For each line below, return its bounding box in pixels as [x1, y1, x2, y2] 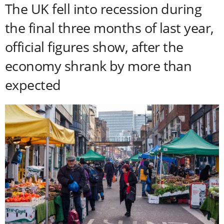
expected [5, 75, 61, 94]
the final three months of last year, [5, 18, 214, 37]
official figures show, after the [5, 37, 183, 56]
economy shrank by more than [5, 56, 192, 75]
